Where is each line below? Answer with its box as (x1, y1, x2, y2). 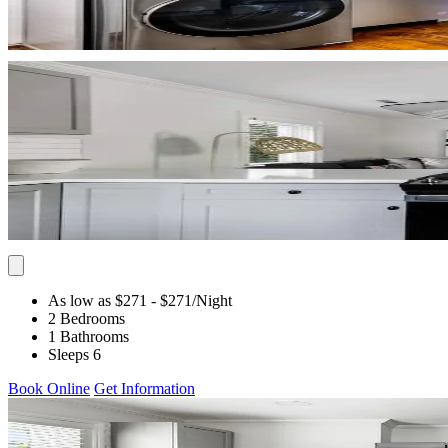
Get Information (94, 379, 195, 397)
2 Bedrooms (48, 309, 125, 327)
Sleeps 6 (48, 345, 101, 363)
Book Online (8, 379, 90, 397)
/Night (192, 291, 232, 309)
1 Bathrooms (48, 327, 129, 345)
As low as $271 (48, 291, 147, 309)
